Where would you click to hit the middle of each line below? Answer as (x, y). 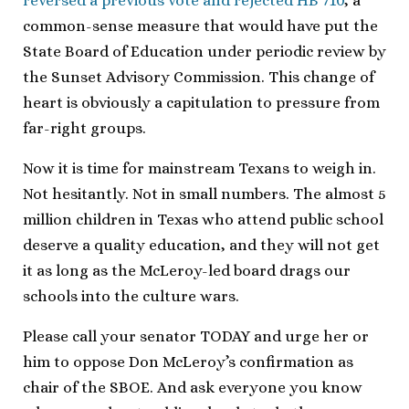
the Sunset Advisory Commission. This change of (199, 77)
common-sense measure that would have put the (200, 26)
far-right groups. (84, 128)
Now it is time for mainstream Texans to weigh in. (199, 168)
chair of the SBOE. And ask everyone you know (193, 387)
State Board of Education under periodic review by (204, 51)
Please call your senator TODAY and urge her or (196, 336)
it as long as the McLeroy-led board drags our (187, 270)
